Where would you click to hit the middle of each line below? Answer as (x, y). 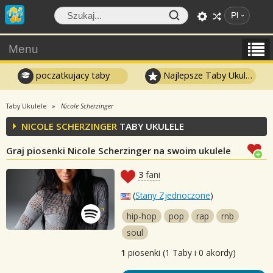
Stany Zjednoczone (173, 195)
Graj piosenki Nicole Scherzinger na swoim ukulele (119, 151)
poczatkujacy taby (71, 75)
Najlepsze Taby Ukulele (204, 75)
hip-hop (142, 216)
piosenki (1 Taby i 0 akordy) (181, 253)
